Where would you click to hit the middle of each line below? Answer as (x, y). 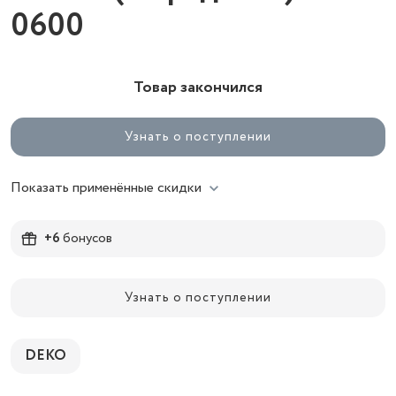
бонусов (86, 238)
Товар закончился (198, 88)
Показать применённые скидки (106, 188)
